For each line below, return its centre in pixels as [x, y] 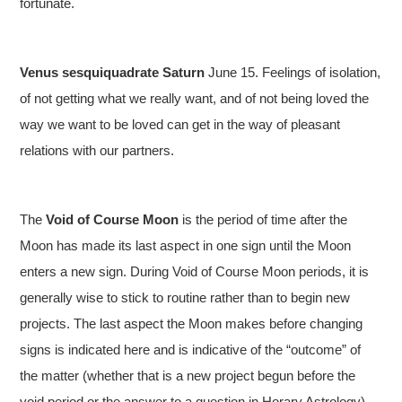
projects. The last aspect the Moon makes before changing [192, 323]
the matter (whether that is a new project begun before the [188, 375]
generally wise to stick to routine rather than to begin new [185, 297]
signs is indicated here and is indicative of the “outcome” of [191, 349]
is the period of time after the [263, 219]
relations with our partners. [97, 150]
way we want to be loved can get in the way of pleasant [180, 124]
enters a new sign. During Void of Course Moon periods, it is [195, 271]
